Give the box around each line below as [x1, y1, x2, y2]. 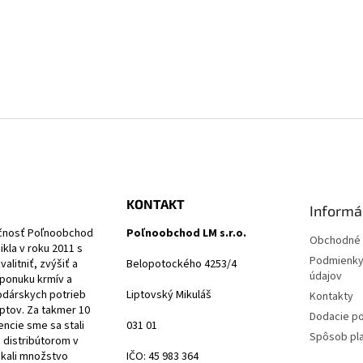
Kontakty [309, 288, 353, 305]
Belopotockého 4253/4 [126, 256, 237, 272]
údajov [309, 268, 342, 284]
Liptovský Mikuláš [126, 287, 211, 303]
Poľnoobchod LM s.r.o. [126, 225, 246, 241]
